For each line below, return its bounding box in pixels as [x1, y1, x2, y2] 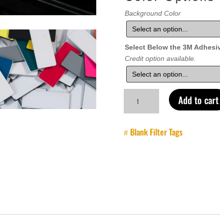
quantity [123, 135, 148, 143]
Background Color [125, 9, 181, 18]
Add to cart [178, 92, 219, 107]
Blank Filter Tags [130, 125, 183, 138]
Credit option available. [125, 55, 196, 63]
